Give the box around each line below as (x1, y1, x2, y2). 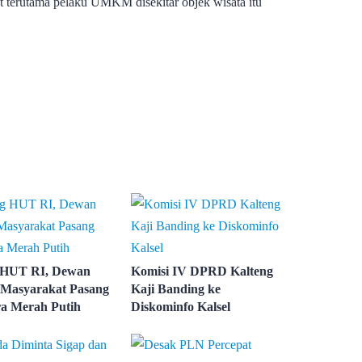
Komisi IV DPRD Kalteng (131, 263, 274, 278)
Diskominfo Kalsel (131, 299, 231, 314)
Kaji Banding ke (131, 281, 221, 296)
